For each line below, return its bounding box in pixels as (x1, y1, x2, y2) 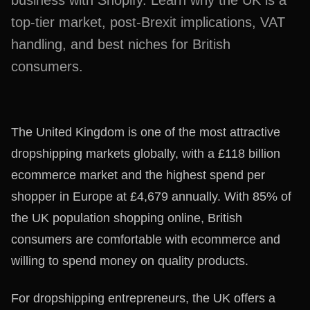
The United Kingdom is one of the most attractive (11, 125, 280, 139)
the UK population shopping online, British (11, 211, 242, 225)
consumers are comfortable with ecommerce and (11, 232, 280, 246)
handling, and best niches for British (11, 37, 230, 52)
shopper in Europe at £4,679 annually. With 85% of (11, 190, 291, 203)
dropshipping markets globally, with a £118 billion (11, 147, 280, 161)
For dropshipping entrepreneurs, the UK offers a (11, 291, 275, 305)
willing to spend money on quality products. (11, 254, 248, 268)
